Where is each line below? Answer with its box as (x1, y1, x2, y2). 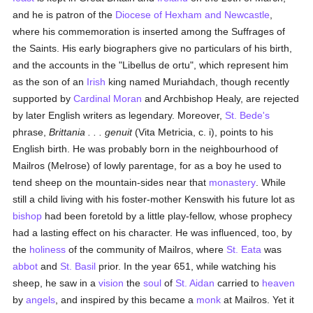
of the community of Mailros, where (66, 244, 227, 255)
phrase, (13, 126, 50, 138)
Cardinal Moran (73, 93, 143, 104)
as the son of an (13, 76, 87, 87)
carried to (214, 277, 263, 289)
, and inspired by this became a (55, 294, 197, 305)
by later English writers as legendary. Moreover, (13, 110, 226, 121)
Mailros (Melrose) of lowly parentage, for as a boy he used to (13, 160, 282, 171)
